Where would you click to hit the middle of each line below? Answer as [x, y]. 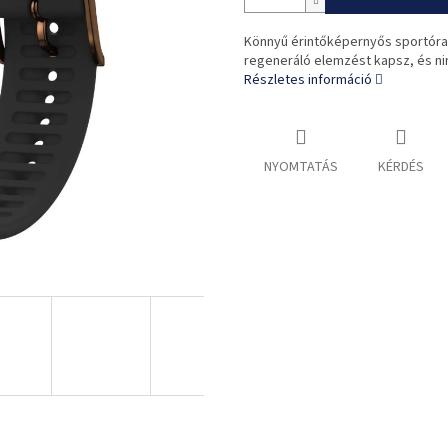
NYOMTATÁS [301, 167]
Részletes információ [308, 80]
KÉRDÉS [401, 167]
